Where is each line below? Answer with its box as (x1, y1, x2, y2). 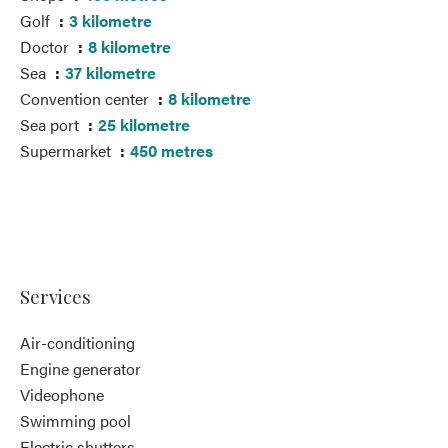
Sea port (20, 113, 83, 136)
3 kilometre (69, 9, 152, 32)
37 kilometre (65, 61, 156, 84)
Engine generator (20, 357, 141, 380)
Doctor (20, 35, 73, 58)
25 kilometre (98, 113, 190, 136)
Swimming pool (20, 409, 131, 432)
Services (20, 284, 91, 309)
